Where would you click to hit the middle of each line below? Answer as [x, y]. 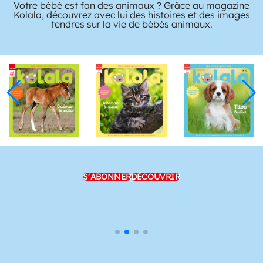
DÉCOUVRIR [156, 177]
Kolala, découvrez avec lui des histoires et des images [131, 14]
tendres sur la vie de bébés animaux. [131, 24]
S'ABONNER [107, 177]
